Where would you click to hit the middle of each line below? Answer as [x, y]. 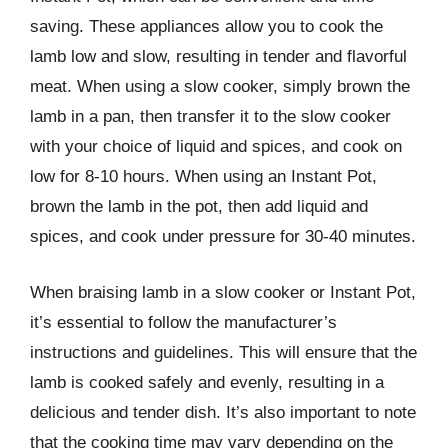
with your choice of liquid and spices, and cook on [216, 146]
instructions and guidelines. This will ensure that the [223, 352]
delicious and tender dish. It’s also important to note [223, 412]
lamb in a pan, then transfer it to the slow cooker [210, 116]
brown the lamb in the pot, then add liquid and [199, 206]
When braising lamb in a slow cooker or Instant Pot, [223, 292]
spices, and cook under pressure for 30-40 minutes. [223, 236]
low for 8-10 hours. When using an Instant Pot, [203, 176]
